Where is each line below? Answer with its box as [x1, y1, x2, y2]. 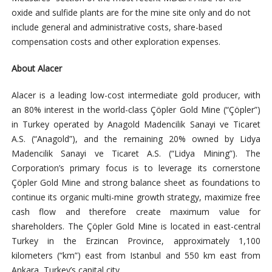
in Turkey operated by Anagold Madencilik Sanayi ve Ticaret [11, 118, 261, 131]
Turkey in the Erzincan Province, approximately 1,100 [11, 235, 261, 247]
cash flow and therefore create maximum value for [11, 206, 261, 218]
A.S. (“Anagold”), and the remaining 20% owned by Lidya [11, 133, 261, 145]
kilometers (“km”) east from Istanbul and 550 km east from [11, 250, 261, 262]
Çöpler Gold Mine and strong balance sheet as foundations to [11, 177, 261, 189]
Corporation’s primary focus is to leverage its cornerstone [11, 162, 261, 174]
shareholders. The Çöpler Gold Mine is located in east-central [11, 220, 261, 233]
